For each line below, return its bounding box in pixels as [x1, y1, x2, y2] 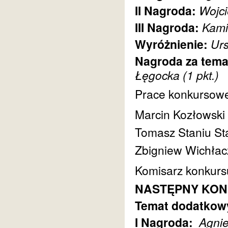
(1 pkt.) [183, 67, 219, 83]
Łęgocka [135, 67, 183, 83]
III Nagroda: [135, 19, 202, 36]
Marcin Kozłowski [135, 106, 225, 123]
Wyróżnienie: [135, 36, 211, 52]
